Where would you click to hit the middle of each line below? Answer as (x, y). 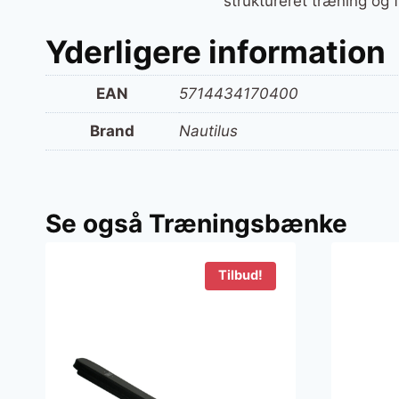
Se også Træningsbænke (196, 224)
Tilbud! (240, 276)
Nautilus (208, 130)
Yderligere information (216, 51)
